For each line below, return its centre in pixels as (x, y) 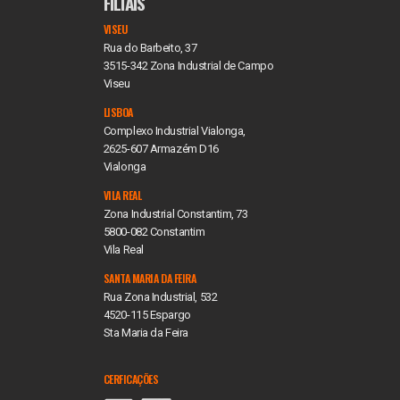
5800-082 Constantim (154, 232)
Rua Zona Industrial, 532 (160, 297)
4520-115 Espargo (147, 315)
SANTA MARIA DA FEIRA (150, 278)
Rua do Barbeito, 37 (150, 48)
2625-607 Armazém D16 (161, 149)
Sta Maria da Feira (146, 333)
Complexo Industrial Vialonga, (174, 131)
